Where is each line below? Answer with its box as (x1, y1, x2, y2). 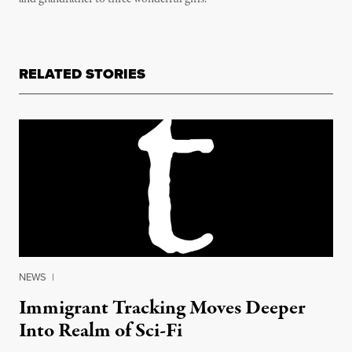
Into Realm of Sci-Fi (19, 317, 182, 345)
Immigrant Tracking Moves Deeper (19, 294, 306, 322)
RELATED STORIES (19, 64, 145, 84)
